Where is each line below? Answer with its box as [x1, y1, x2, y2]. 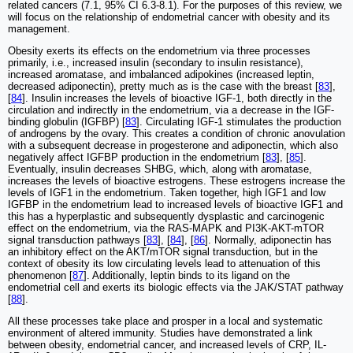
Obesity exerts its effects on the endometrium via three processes [8, 45, 310, 58]
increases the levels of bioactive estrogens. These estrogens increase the [8, 175, 345, 188]
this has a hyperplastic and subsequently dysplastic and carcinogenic [8, 210, 325, 223]
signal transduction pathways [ [8, 234, 147, 247]
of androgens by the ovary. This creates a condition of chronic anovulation [8, 128, 345, 140]
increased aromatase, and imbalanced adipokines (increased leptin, [8, 69, 314, 81]
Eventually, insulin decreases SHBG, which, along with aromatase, [8, 163, 312, 176]
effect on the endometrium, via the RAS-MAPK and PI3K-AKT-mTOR [8, 222, 324, 235]
